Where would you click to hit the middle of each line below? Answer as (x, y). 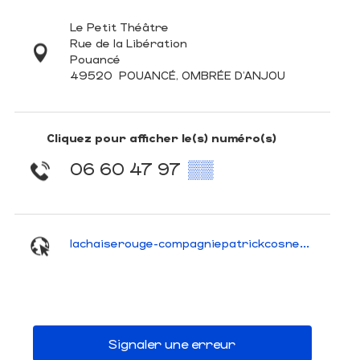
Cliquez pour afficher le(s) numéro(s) (162, 138)
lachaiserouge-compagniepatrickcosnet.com (304, 243)
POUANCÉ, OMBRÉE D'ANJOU (202, 76)
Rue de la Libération (128, 43)
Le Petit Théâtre (119, 27)
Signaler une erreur (172, 344)
